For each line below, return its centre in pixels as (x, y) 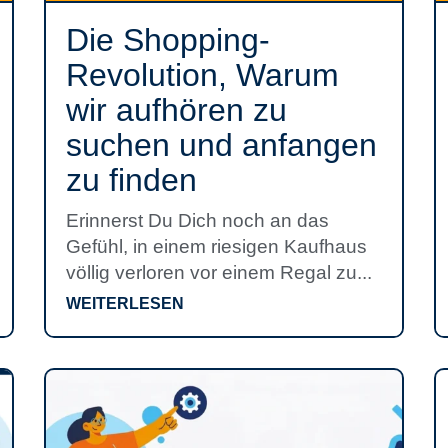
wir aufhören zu (176, 110)
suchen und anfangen (221, 145)
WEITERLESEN (125, 303)
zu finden (131, 180)
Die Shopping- (168, 40)
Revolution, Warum (202, 75)
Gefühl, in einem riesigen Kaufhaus (216, 246)
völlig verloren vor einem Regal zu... (219, 272)
